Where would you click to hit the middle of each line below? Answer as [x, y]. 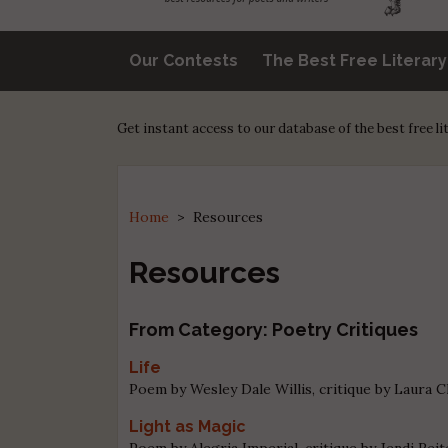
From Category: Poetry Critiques [274, 329]
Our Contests [183, 60]
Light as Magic [188, 426]
